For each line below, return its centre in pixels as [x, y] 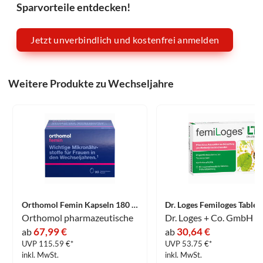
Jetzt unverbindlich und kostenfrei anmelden [125, 40]
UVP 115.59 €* [47, 244]
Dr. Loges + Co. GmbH [209, 218]
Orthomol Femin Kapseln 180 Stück [134, 205]
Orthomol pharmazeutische [77, 218]
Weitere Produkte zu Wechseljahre [91, 84]
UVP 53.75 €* [188, 244]
